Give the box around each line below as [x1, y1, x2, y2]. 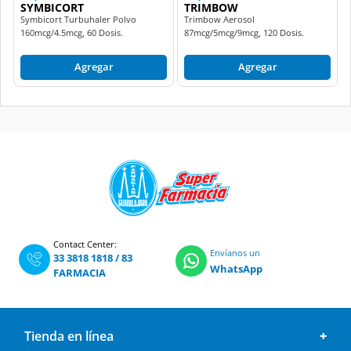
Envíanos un [210, 246, 260, 259]
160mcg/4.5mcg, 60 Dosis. [20, 26, 123, 38]
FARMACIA [53, 265, 106, 280]
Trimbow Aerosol [184, 13, 255, 25]
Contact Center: [53, 237, 117, 250]
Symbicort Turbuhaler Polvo [20, 13, 136, 25]
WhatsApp [210, 261, 262, 276]
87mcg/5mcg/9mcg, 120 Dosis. [184, 26, 304, 38]
